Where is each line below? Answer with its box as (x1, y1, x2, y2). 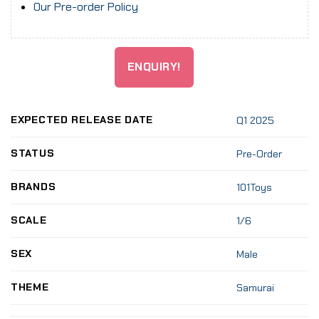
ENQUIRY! (127, 59, 181, 74)
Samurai (236, 281, 275, 295)
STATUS (11, 147, 55, 160)
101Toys (236, 181, 273, 194)
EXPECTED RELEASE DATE (11, 113, 154, 127)
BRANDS (11, 180, 56, 194)
